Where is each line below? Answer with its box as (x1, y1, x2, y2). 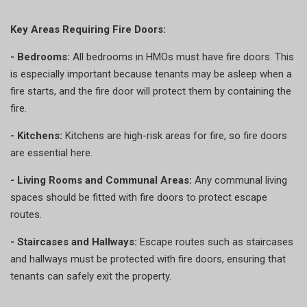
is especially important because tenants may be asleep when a (10, 67, 292, 80)
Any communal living (192, 173, 287, 186)
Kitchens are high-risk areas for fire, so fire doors (62, 129, 287, 142)
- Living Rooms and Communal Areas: (10, 173, 192, 186)
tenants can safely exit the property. (10, 269, 171, 282)
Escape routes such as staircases (137, 235, 293, 248)
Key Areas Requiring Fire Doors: (10, 23, 166, 36)
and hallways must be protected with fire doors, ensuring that (10, 252, 286, 265)
